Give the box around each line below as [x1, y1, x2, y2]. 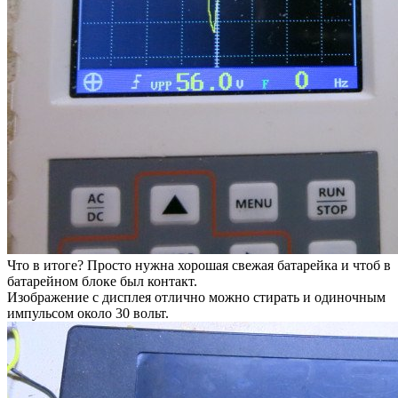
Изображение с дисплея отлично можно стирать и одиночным [7, 289, 386, 305]
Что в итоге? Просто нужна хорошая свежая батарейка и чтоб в [7, 257, 391, 273]
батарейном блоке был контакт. [7, 273, 197, 289]
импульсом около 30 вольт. [7, 305, 169, 321]
